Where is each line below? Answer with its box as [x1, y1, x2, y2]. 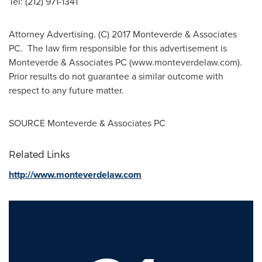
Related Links [9, 149, 70, 160]
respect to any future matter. [9, 84, 124, 96]
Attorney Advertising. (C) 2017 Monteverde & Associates [9, 27, 237, 40]
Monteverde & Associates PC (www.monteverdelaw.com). [9, 56, 244, 68]
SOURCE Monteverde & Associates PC [9, 116, 166, 129]
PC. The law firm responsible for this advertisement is [9, 42, 227, 54]
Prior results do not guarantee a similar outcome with [9, 70, 223, 82]
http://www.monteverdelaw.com [9, 168, 142, 181]
